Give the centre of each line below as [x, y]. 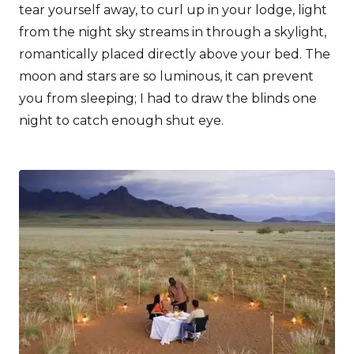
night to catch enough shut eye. [121, 120]
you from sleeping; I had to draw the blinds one [168, 98]
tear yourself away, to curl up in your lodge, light [173, 9]
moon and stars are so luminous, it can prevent [166, 76]
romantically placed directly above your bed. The [175, 54]
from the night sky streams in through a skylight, [173, 32]
